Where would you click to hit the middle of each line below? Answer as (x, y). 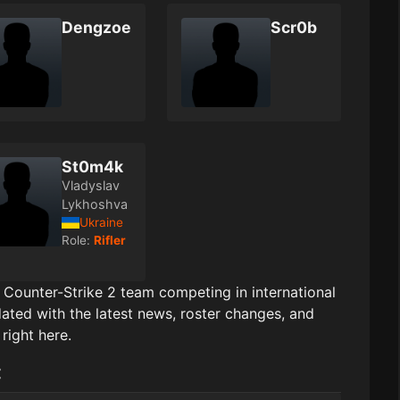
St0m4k (92, 167)
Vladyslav (91, 185)
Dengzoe (96, 27)
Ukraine (101, 222)
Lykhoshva (95, 204)
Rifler (110, 240)
